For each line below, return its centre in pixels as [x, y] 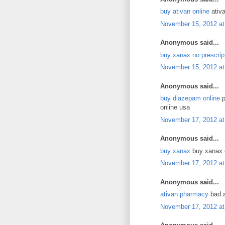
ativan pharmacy [184, 194]
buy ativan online [185, 11]
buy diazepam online [190, 98]
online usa [175, 107]
